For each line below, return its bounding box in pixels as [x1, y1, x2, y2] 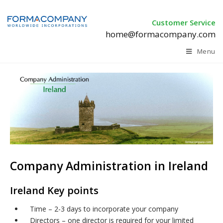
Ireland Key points [10, 184, 99, 198]
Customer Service [152, 17, 216, 27]
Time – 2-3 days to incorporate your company [30, 204, 178, 214]
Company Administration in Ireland [10, 158, 208, 174]
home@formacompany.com [106, 28, 216, 40]
